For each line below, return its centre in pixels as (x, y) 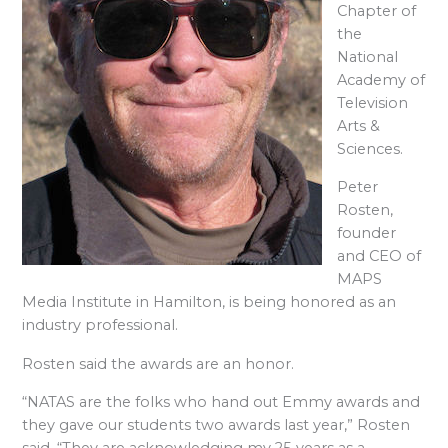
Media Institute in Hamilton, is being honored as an (209, 302)
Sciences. (370, 148)
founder (367, 233)
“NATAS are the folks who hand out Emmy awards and (221, 402)
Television (373, 102)
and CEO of (379, 256)
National (368, 56)
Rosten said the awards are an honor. (158, 363)
